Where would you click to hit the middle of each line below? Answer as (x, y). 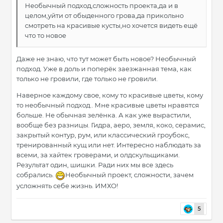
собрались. (36, 175)
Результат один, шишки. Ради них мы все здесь (95, 165)
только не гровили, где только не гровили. (87, 79)
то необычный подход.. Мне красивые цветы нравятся (108, 105)
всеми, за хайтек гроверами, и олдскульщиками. (98, 155)
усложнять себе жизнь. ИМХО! (68, 185)
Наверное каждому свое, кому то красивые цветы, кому (110, 95)
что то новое (46, 36)
